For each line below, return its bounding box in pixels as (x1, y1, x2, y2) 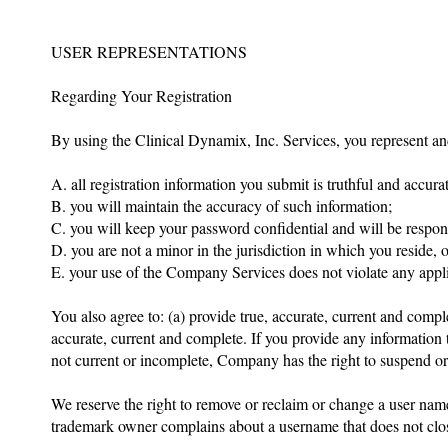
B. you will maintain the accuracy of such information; (51, 195, 392, 216)
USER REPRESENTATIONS (51, 41, 247, 62)
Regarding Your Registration (51, 85, 232, 106)
